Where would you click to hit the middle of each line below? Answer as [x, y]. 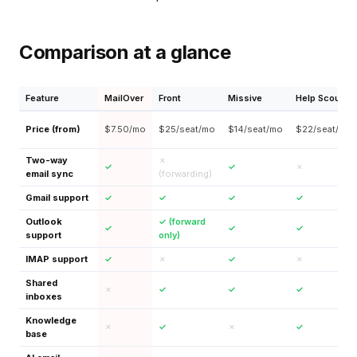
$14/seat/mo [255, 129]
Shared [41, 283]
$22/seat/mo [324, 129]
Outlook [44, 222]
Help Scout [320, 98]
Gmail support [57, 198]
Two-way [47, 160]
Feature [42, 98]
